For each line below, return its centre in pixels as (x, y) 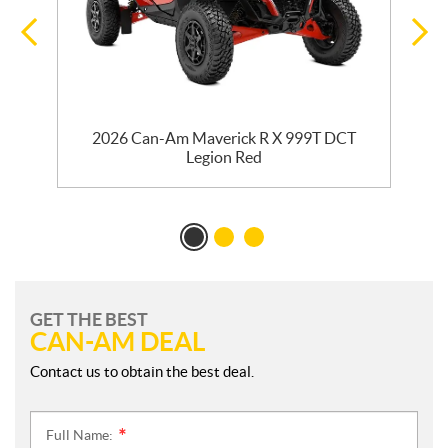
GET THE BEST (89, 320)
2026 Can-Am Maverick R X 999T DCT (224, 138)
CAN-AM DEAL (117, 342)
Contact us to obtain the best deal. (142, 372)
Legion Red (224, 157)
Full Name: (81, 435)
